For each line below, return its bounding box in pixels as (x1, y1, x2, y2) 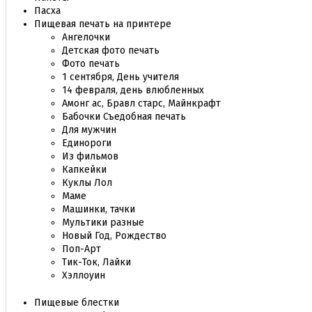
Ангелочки (62, 31, 110, 43)
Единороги (62, 137, 111, 149)
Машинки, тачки (62, 203, 135, 215)
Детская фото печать (62, 45, 159, 56)
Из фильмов (62, 150, 118, 162)
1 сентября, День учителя (62, 71, 179, 83)
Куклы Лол (62, 177, 112, 189)
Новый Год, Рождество (62, 230, 166, 242)
